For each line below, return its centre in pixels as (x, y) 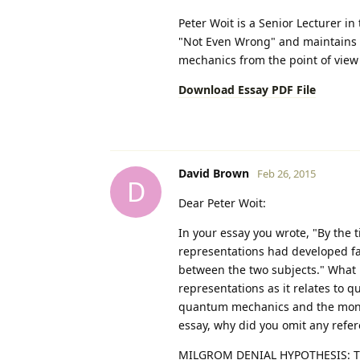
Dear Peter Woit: (222, 202)
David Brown (214, 173)
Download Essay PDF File (247, 89)
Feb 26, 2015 (286, 173)
